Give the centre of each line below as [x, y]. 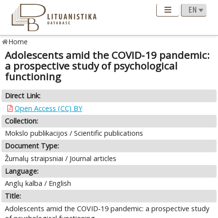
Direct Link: [23, 96]
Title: [13, 196]
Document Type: [32, 146]
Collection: [22, 121]
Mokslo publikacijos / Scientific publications [74, 133]
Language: [22, 171]
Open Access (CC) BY [48, 108]
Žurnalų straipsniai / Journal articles [61, 158]
